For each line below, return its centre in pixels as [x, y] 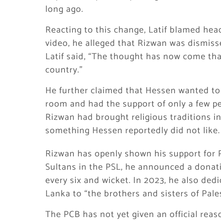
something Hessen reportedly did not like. [133, 131]
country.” [64, 70]
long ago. [64, 9]
